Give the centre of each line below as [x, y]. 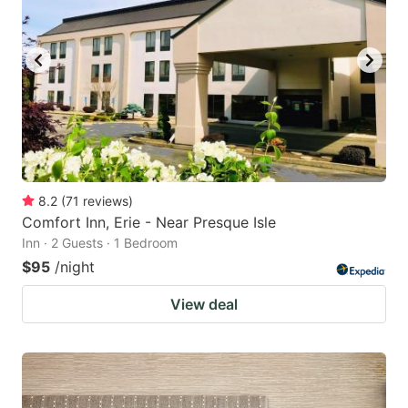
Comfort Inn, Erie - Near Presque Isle [149, 222]
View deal [204, 304]
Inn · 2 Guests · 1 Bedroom [100, 242]
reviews [106, 200]
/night [75, 266]
